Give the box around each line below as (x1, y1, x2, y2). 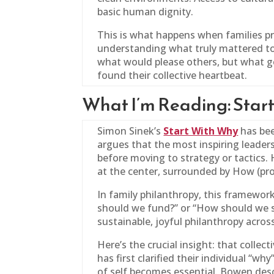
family (109, 188, 138, 201)
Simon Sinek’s (97, 124, 164, 138)
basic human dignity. (97, 5, 194, 18)
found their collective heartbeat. (97, 68, 248, 82)
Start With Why (163, 124, 239, 138)
